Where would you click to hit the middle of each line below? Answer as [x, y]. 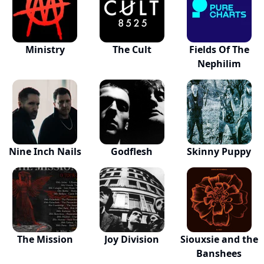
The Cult [132, 50]
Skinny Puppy [219, 152]
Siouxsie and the [219, 240]
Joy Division [132, 240]
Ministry [45, 50]
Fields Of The [219, 50]
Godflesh [132, 152]
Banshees [219, 254]
